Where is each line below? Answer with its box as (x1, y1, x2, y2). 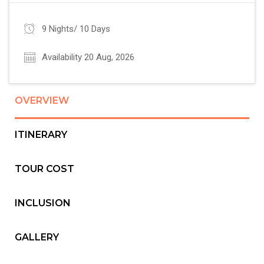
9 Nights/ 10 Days (42, 23, 110, 34)
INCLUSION (15, 197, 71, 209)
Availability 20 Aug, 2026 (42, 51, 134, 62)
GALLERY (15, 231, 59, 243)
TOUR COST (15, 163, 74, 174)
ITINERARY (15, 128, 67, 140)
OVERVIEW (15, 94, 69, 106)
